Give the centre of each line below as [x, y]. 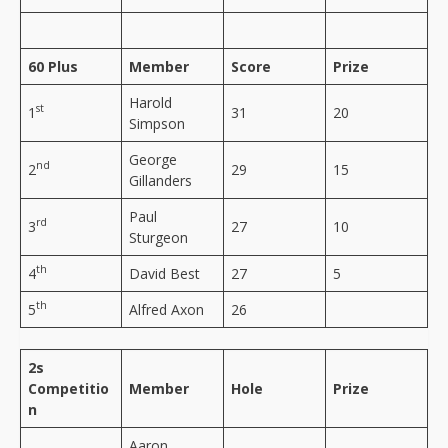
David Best [164, 273]
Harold [150, 102]
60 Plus [53, 66]
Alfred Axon [166, 309]
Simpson [157, 123]
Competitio [68, 388]
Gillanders [160, 180]
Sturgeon [158, 237]
